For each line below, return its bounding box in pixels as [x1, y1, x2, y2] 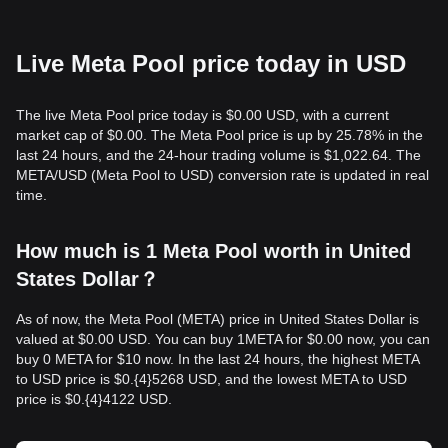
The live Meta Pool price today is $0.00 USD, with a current [16, 107, 389, 123]
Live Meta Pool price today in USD [16, 50, 406, 77]
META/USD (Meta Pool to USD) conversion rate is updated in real [16, 167, 429, 183]
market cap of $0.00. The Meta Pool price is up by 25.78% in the [16, 127, 423, 143]
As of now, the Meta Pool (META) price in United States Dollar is [16, 311, 419, 327]
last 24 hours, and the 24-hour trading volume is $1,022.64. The [16, 147, 421, 163]
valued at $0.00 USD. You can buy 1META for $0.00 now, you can [16, 331, 430, 347]
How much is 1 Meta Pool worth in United [16, 240, 411, 262]
